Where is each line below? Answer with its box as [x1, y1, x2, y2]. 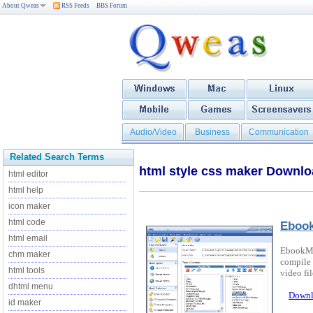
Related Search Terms [10, 152, 104, 162]
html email [8, 233, 48, 243]
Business [195, 127, 230, 137]
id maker [8, 298, 41, 307]
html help [8, 185, 43, 195]
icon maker [8, 201, 50, 211]
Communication [249, 127, 309, 137]
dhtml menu [8, 282, 53, 291]
